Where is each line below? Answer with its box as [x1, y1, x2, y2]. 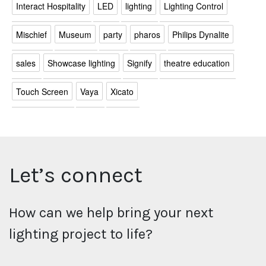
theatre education [163, 56, 230, 69]
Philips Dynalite [172, 28, 229, 40]
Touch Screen [16, 85, 69, 97]
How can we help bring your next [9, 204, 213, 221]
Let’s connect [9, 161, 142, 188]
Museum [59, 28, 91, 40]
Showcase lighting [47, 56, 115, 69]
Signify [126, 56, 152, 69]
